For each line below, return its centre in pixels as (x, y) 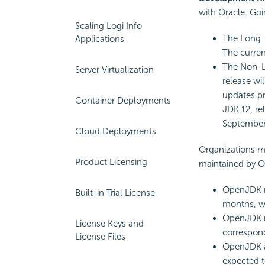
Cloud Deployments (116, 131)
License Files (100, 237)
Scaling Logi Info (109, 26)
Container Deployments (123, 101)
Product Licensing (111, 162)
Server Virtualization (114, 70)
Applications (100, 39)
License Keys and (109, 224)
